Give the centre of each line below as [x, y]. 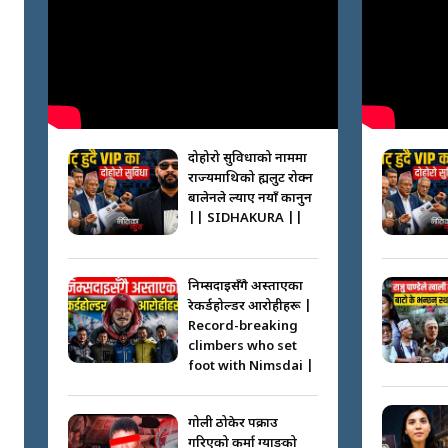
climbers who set [242, 346]
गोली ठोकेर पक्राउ [233, 423]
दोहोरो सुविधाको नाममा [247, 158]
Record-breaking [243, 326]
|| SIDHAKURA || [245, 218]
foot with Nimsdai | [251, 366]
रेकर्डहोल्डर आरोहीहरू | [250, 306]
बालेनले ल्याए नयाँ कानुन [250, 198]
